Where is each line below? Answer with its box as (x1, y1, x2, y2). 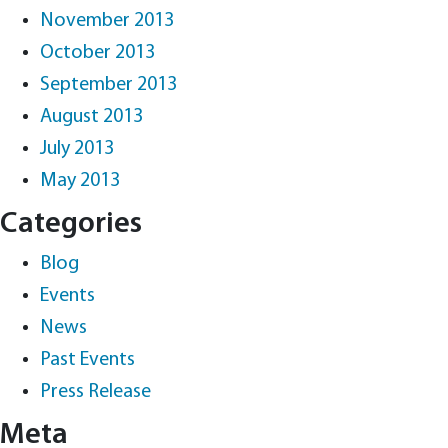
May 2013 (40, 171, 120, 191)
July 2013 (40, 139, 114, 159)
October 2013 (40, 43, 155, 63)
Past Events (40, 350, 135, 370)
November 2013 (40, 11, 174, 31)
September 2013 (40, 75, 177, 95)
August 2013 (40, 107, 143, 127)
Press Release (40, 382, 151, 402)
